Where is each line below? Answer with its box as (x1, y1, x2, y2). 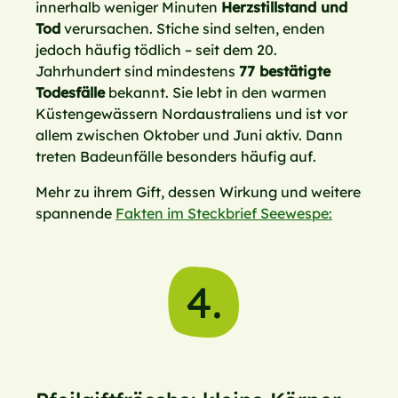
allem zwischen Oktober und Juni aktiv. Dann (36, 126, 343, 145)
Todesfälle (36, 84, 105, 102)
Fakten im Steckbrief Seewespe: (115, 204, 332, 223)
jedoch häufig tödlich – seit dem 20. (36, 41, 277, 60)
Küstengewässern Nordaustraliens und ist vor (36, 105, 347, 123)
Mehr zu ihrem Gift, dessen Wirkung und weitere (36, 183, 361, 202)
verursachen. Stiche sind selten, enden (60, 20, 325, 38)
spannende (36, 204, 115, 223)
